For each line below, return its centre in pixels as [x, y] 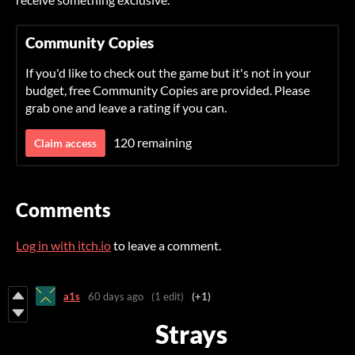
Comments [63, 210]
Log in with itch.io [63, 246]
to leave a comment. [166, 246]
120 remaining [153, 143]
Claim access [65, 143]
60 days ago [116, 296]
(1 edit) [168, 296]
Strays [191, 334]
